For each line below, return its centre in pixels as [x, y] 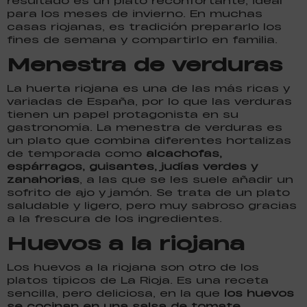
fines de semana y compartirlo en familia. [142, 39]
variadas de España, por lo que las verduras [149, 101]
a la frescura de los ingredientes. [114, 218]
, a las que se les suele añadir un [186, 179]
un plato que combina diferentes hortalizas [149, 140]
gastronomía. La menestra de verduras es [145, 127]
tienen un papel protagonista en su [123, 114]
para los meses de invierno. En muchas [135, 13]
